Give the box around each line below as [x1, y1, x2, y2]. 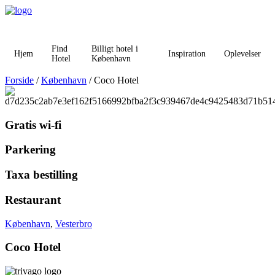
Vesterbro [55, 218, 92, 229]
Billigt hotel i [91, 44, 139, 53]
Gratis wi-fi [5, 118, 61, 131]
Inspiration [168, 49, 206, 58]
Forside [5, 75, 34, 85]
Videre [4, 4, 30, 15]
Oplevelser [224, 49, 261, 58]
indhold [4, 26, 34, 37]
